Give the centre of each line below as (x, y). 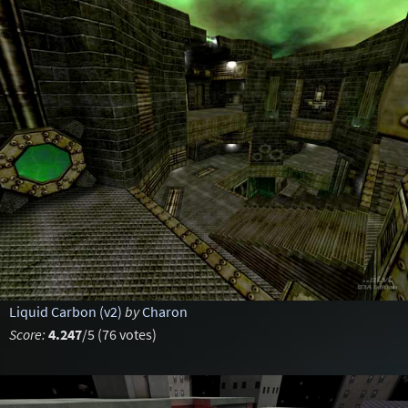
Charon (164, 311)
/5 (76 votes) (119, 334)
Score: (27, 334)
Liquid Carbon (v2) (65, 311)
